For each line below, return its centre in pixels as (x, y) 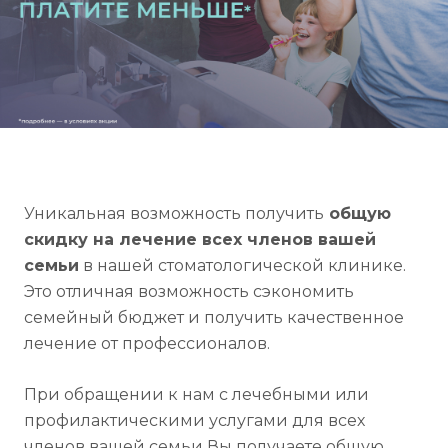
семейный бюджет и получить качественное (214, 317)
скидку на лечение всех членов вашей (200, 239)
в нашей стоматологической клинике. (242, 265)
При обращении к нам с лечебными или (196, 394)
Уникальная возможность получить (174, 213)
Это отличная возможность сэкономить (189, 291)
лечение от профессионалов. (147, 343)
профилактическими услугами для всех (194, 420)
